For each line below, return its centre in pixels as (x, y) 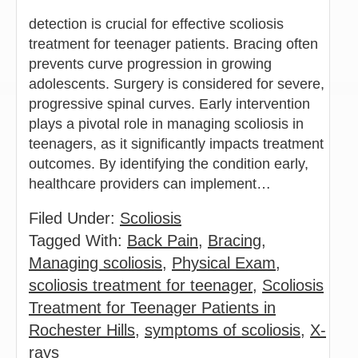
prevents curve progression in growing (150, 64)
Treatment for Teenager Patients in (152, 307)
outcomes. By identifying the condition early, (169, 163)
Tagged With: (78, 240)
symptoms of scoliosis (223, 330)
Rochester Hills (82, 330)
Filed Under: (74, 218)
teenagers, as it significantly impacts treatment (176, 143)
